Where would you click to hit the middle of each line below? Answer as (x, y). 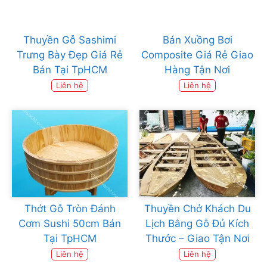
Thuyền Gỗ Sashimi (70, 40)
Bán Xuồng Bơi (197, 40)
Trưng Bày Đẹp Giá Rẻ (70, 55)
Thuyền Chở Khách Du (197, 208)
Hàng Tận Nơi (197, 70)
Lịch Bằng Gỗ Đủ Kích (197, 223)
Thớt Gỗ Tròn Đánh (70, 208)
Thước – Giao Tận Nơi (197, 238)
